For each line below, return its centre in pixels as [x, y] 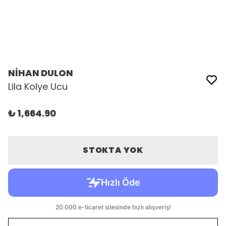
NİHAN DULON [41, 73]
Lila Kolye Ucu [38, 87]
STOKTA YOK [113, 150]
